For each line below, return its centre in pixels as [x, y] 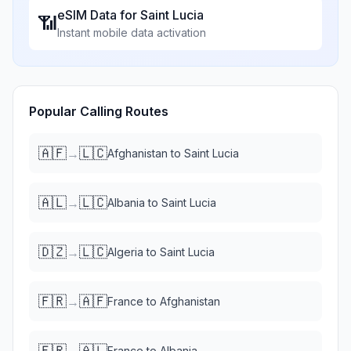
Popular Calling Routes [99, 111]
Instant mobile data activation [132, 33]
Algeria [125, 252]
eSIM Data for [99, 15]
